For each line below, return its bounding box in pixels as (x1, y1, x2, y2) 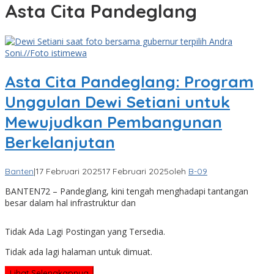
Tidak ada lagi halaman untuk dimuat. (5, 245, 152, 257)
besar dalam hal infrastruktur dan (5, 196, 136, 209)
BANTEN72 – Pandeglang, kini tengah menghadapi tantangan (5, 185, 248, 197)
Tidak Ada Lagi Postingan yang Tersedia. (5, 225, 165, 237)
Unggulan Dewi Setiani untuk (5, 92, 230, 113)
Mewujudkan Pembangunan (5, 112, 222, 133)
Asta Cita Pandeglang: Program (5, 72, 254, 92)
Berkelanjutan (5, 132, 115, 153)
